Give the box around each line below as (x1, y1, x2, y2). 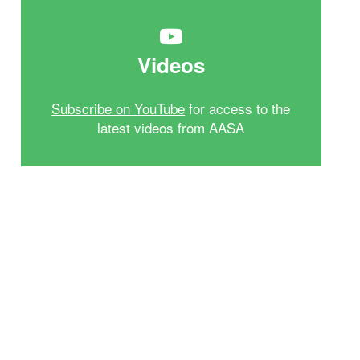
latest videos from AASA (97, 117, 245, 137)
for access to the (185, 98, 291, 118)
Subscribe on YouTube (51, 98, 186, 118)
